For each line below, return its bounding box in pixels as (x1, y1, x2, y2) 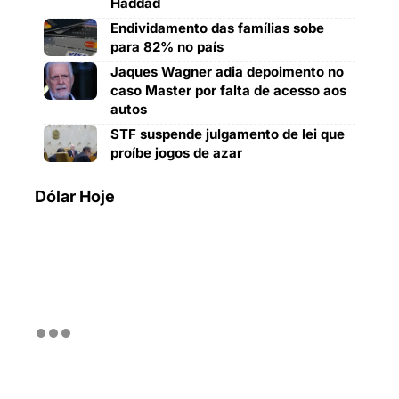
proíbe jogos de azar (110, 144, 242, 161)
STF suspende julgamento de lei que (110, 126, 345, 142)
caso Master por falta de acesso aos (110, 82, 346, 99)
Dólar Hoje (35, 187, 115, 206)
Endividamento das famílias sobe (110, 20, 324, 37)
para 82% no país (110, 38, 224, 55)
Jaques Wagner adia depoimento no (110, 63, 344, 80)
